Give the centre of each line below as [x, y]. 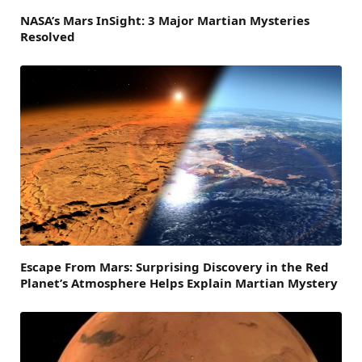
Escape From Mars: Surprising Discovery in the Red [175, 267]
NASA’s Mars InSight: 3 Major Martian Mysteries [165, 20]
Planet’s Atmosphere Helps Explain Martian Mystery [179, 283]
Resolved [48, 36]
